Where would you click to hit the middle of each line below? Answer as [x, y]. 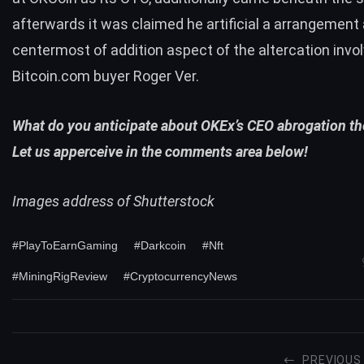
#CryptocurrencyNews [180, 277]
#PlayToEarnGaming [65, 246]
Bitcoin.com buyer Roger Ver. [106, 76]
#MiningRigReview [60, 277]
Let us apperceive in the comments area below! [160, 151]
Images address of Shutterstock [113, 201]
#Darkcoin [160, 246]
